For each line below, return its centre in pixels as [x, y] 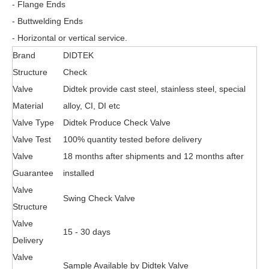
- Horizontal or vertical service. [70, 38]
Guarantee [33, 173]
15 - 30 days [87, 232]
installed [79, 173]
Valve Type [33, 123]
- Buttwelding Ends [47, 21]
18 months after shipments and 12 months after [153, 156]
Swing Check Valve [99, 198]
